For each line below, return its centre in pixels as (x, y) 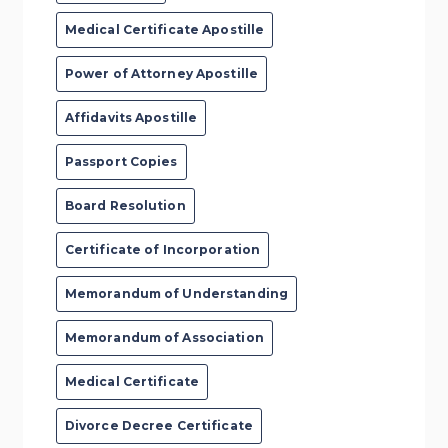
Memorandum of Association (164, 337)
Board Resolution (125, 205)
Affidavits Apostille (131, 117)
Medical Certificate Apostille (164, 29)
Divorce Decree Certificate (158, 425)
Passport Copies (121, 161)
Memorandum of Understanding (176, 293)
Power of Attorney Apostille (161, 73)
